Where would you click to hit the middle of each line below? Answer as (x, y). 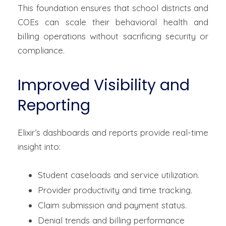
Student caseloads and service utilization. (119, 175)
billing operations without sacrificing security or (113, 36)
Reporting (54, 106)
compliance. (41, 50)
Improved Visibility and (104, 86)
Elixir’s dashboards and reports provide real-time (113, 133)
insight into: (39, 147)
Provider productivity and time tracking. (115, 190)
